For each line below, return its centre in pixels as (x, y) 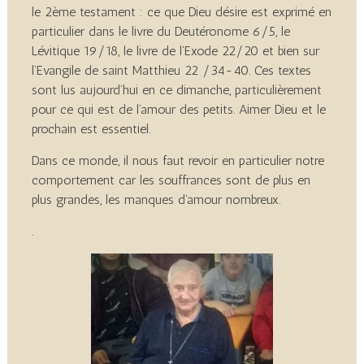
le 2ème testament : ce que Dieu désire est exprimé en (181, 12)
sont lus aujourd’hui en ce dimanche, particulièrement (176, 90)
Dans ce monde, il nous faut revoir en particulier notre (178, 160)
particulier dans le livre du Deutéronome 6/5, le (160, 31)
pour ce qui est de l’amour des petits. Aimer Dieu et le (178, 109)
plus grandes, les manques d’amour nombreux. (156, 199)
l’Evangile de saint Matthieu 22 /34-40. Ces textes (171, 70)
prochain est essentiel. (91, 129)
